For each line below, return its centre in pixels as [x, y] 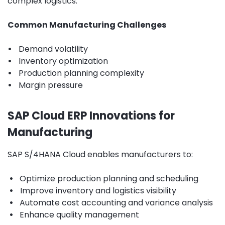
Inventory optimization [62, 61]
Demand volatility [52, 49]
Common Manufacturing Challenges [87, 25]
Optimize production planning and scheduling [109, 178]
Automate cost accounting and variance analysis [116, 202]
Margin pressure [50, 85]
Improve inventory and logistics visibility [97, 190]
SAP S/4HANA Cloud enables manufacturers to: [100, 154]
